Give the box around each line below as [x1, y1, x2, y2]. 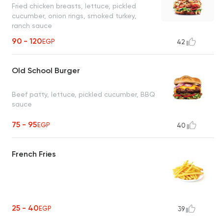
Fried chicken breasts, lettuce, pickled [12, 1, 136, 10]
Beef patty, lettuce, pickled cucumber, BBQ [12, 90, 155, 98]
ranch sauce [12, 21, 52, 29]
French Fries [12, 149, 56, 159]
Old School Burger [12, 66, 80, 76]
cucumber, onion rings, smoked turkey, [12, 11, 137, 20]
